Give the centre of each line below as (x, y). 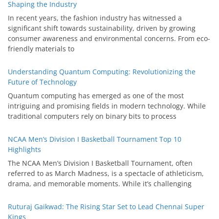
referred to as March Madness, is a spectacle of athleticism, (106, 174)
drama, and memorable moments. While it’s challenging (100, 184)
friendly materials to (41, 49)
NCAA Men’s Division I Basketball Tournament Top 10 (95, 139)
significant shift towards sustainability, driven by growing (102, 28)
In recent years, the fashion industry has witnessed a (95, 18)
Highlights (24, 150)
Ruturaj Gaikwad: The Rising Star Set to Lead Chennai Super (106, 207)
